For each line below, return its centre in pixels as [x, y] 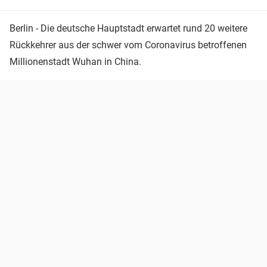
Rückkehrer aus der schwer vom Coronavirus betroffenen [128, 45]
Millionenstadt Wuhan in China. [75, 61]
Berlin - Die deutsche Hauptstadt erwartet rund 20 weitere [128, 28]
